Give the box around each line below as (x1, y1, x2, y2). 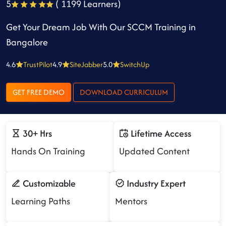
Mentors (115, 194, 147, 208)
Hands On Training (11, 144, 85, 158)
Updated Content (119, 144, 190, 158)
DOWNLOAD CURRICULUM (124, 87, 168, 97)
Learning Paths (11, 194, 70, 208)
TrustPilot (23, 59, 52, 70)
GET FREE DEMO (43, 87, 65, 97)
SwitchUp (120, 59, 149, 70)
